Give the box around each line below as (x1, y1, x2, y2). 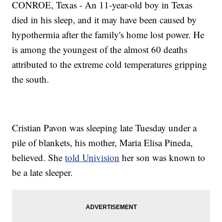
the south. (12, 73, 50, 86)
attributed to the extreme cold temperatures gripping (12, 58, 208, 71)
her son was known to (119, 151, 206, 164)
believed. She (12, 151, 65, 164)
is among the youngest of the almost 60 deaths (12, 43, 188, 56)
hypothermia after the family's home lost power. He (12, 28, 205, 41)
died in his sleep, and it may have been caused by (12, 13, 197, 26)
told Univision (65, 151, 120, 164)
